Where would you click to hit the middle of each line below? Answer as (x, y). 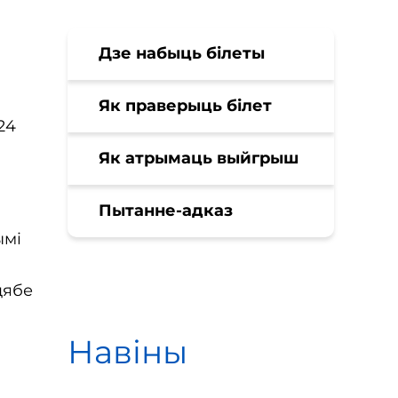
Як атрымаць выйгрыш (199, 158)
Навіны (127, 352)
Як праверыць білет (185, 106)
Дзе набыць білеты (182, 53)
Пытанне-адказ (166, 211)
